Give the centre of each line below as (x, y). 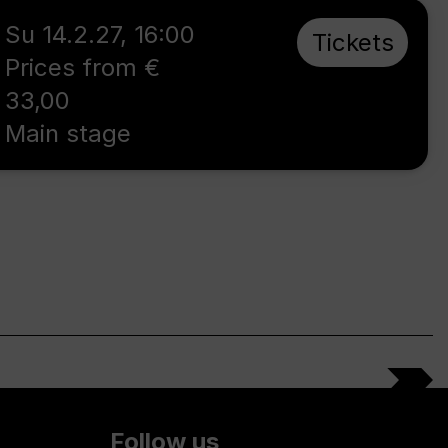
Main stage (68, 133)
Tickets (352, 42)
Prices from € (83, 67)
